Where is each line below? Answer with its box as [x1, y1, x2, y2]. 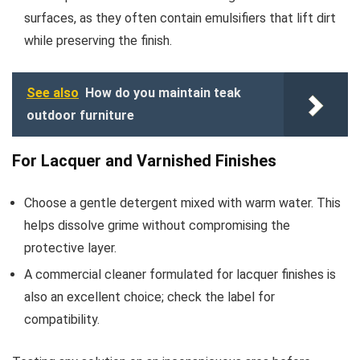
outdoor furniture [27, 107, 134, 123]
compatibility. [24, 311, 100, 327]
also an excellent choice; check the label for [24, 288, 275, 305]
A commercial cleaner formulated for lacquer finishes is [24, 266, 336, 282]
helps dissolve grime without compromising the [24, 217, 290, 233]
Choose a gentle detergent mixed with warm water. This [24, 194, 341, 211]
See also [27, 84, 79, 100]
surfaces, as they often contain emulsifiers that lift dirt [24, 10, 336, 26]
